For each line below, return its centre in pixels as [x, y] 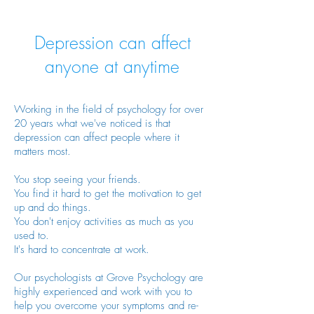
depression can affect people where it [97, 137]
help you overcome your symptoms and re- [106, 306]
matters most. [42, 151]
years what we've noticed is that [98, 123]
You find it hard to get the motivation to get [108, 193]
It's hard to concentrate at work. [83, 250]
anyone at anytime [112, 67]
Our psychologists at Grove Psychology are [109, 278]
